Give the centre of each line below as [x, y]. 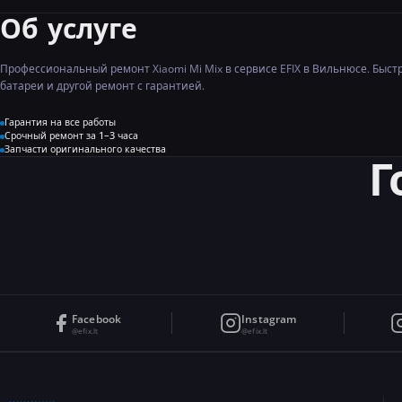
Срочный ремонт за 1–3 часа [71, 135]
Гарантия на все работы [60, 122]
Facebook [97, 319]
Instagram [269, 319]
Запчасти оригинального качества [85, 149]
